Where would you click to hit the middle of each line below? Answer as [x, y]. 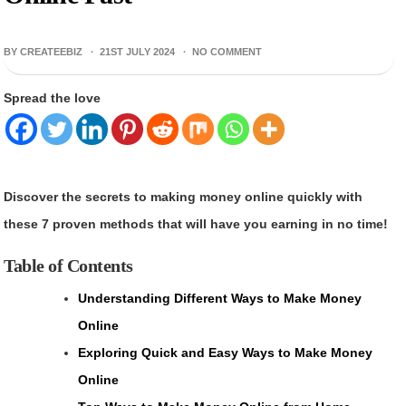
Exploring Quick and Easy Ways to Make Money [226, 352]
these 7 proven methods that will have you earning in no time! [196, 223]
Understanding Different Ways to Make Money [220, 298]
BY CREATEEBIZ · [51, 51]
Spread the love [53, 97]
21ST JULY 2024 [138, 51]
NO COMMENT [227, 51]
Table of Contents [68, 265]
